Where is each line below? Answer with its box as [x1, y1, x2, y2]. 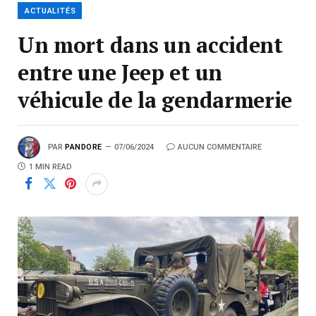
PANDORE [65, 142, 102, 152]
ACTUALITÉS [25, 6, 76, 16]
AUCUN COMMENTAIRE [177, 142, 262, 152]
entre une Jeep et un [18, 57, 222, 87]
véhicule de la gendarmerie [18, 85, 293, 114]
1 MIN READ [29, 162, 72, 171]
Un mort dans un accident [18, 30, 283, 59]
